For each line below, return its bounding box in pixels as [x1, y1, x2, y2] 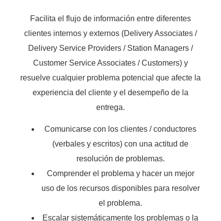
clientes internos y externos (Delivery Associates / [24, 29, 197, 37]
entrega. [96, 103, 125, 111]
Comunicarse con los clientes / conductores [44, 125, 196, 134]
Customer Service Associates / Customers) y [33, 58, 188, 67]
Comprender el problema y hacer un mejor [46, 169, 194, 178]
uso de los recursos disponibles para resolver [41, 184, 200, 193]
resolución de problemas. [76, 154, 165, 163]
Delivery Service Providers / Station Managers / [28, 43, 193, 52]
